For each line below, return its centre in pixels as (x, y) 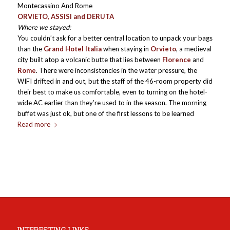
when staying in (126, 49)
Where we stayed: (44, 27)
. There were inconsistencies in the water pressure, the (116, 70)
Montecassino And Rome (55, 6)
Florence (176, 60)
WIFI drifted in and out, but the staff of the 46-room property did (115, 81)
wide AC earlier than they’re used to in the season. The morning (112, 103)
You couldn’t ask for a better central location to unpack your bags (115, 38)
